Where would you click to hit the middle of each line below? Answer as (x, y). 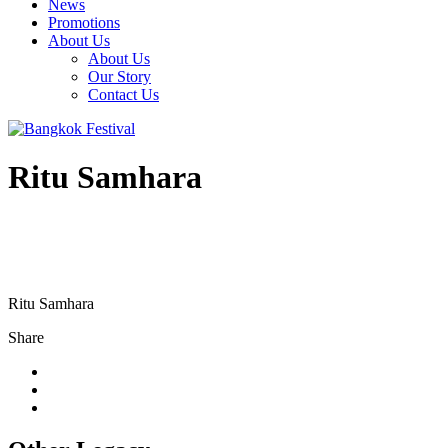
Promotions (84, 22)
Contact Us (123, 94)
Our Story (119, 76)
